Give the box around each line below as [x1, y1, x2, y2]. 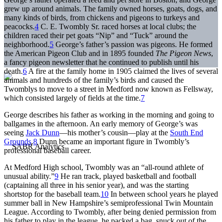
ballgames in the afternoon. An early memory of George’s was [4, 119, 198, 128]
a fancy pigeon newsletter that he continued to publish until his [4, 57, 199, 66]
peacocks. [4, 22, 35, 31]
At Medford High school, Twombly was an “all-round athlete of [4, 163, 204, 171]
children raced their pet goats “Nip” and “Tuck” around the [4, 31, 188, 40]
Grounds [4, 137, 31, 146]
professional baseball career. [4, 146, 91, 155]
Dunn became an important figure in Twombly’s [37, 137, 189, 146]
